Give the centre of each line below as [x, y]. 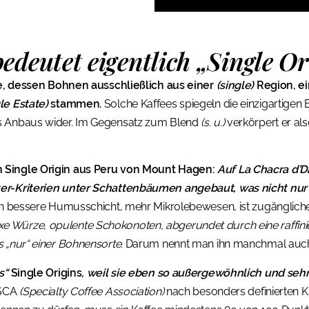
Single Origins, [47, 272]
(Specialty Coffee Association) [92, 291]
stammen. [75, 104]
